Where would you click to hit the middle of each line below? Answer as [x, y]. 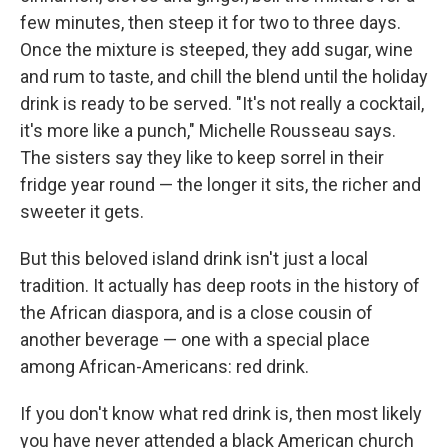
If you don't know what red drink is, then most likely [221, 413]
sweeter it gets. [82, 211]
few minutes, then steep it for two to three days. [210, 22]
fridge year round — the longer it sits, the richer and [220, 184]
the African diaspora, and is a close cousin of [196, 312]
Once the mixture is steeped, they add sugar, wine [216, 49]
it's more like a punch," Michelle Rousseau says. [208, 130]
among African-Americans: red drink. [164, 366]
